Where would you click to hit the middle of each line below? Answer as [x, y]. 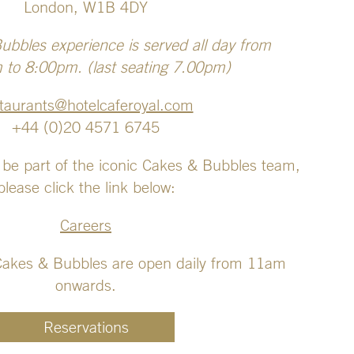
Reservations [86, 328]
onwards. [86, 286]
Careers [86, 226]
